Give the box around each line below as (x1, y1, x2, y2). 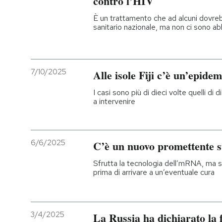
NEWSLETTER (37, 48, 87, 57)
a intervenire (93, 96, 135, 107)
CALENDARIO (36, 146, 83, 155)
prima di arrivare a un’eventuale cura (93, 166, 215, 177)
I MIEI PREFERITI (37, 81, 94, 90)
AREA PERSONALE (37, 178, 102, 187)
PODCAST (37, 15, 73, 24)
